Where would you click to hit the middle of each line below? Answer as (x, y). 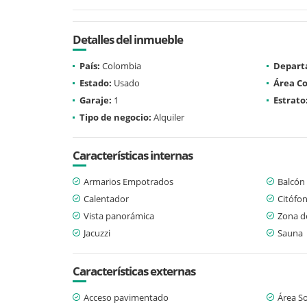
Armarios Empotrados (128, 181)
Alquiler (168, 117)
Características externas (134, 271)
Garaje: (96, 100)
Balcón (291, 181)
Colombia (121, 65)
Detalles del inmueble (128, 39)
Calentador (106, 198)
